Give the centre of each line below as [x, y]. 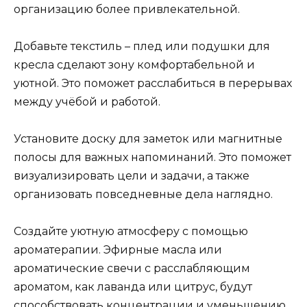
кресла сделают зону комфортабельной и [134, 64]
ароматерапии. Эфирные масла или [118, 250]
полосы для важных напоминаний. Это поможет [152, 158]
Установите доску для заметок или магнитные [148, 139]
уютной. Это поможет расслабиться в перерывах [153, 83]
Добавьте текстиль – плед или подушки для [142, 46]
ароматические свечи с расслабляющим [132, 269]
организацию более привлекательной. [127, 9]
